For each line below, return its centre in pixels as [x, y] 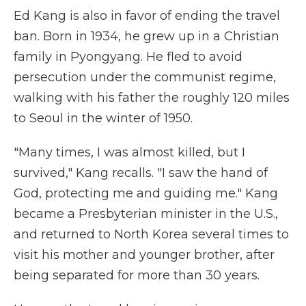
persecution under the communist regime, [145, 78]
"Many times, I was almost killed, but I [129, 153]
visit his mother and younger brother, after [144, 255]
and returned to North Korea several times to [151, 235]
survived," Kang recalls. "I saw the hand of [141, 173]
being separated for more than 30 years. [137, 276]
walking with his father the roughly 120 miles [152, 98]
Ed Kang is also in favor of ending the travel [147, 16]
